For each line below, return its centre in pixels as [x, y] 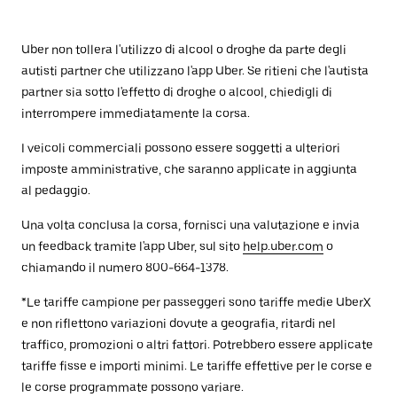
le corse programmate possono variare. [132, 387]
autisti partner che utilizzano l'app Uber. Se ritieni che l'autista [195, 71]
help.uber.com [283, 246]
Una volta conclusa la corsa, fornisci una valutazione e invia [191, 225]
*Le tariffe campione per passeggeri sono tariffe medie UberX [196, 302]
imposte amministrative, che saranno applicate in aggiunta [189, 169]
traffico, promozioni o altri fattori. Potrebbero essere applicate [197, 345]
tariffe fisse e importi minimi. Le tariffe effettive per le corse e [197, 366]
